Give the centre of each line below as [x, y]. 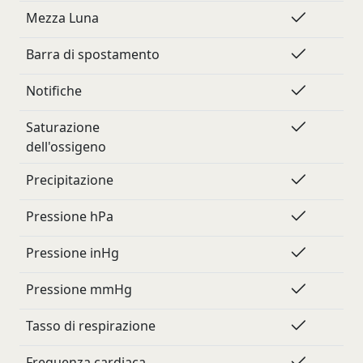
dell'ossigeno [66, 147]
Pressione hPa [70, 216]
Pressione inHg [73, 253]
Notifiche [54, 91]
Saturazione [63, 127]
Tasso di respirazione [91, 326]
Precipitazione [70, 180]
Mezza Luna [62, 18]
